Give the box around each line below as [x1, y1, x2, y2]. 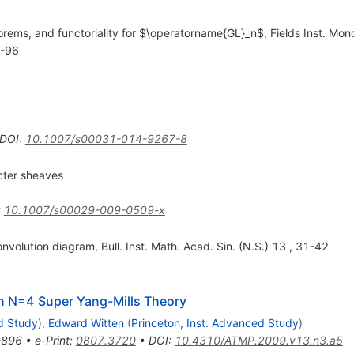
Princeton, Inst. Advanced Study [130, 315, 299, 330]
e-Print [34, 333, 70, 347]
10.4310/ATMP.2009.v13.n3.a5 [174, 333, 343, 347]
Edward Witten [47, 315, 124, 330]
